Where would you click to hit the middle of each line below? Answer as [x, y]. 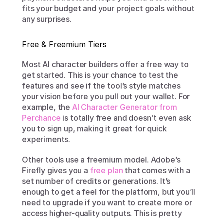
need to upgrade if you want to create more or [107, 202]
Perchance [41, 118]
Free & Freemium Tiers [64, 44]
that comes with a [156, 170]
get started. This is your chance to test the [100, 75]
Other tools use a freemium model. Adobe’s [101, 160]
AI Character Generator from [124, 107]
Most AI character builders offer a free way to [105, 64]
